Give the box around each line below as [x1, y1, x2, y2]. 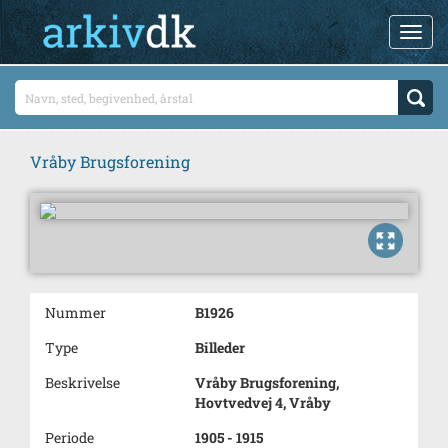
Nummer [45, 303, 106, 322]
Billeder [195, 338, 245, 357]
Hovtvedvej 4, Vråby [195, 393, 331, 412]
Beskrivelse [45, 373, 120, 392]
